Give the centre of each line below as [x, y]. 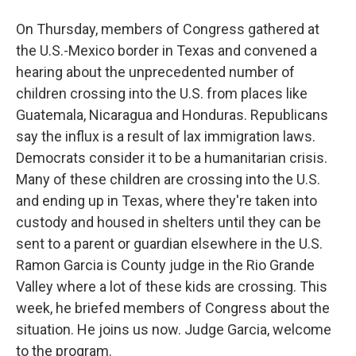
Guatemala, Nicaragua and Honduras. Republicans [172, 115]
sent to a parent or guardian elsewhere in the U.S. [169, 244]
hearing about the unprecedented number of [155, 72]
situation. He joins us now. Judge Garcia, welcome [174, 329]
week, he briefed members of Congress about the [173, 308]
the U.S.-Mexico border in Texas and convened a [166, 50]
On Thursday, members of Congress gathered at [168, 29]
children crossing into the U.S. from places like [162, 93]
